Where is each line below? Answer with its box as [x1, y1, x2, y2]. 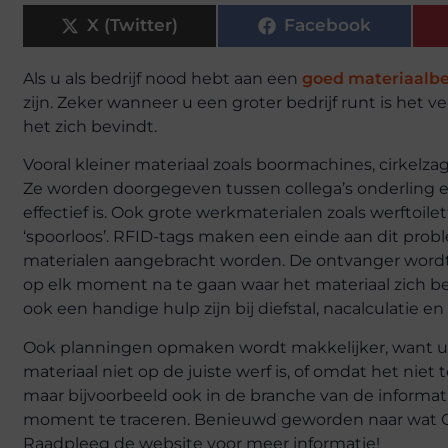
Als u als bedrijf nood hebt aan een [23, 68, 302, 88]
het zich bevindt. [23, 116, 157, 136]
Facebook [284, 15, 371, 36]
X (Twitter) [87, 15, 178, 36]
